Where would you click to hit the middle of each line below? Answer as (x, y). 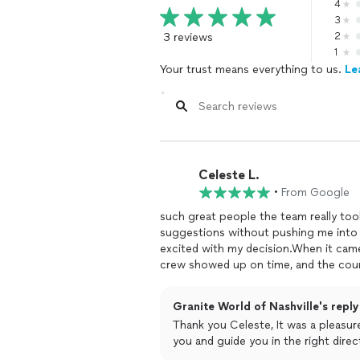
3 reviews (188, 37)
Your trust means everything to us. (252, 70)
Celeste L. (229, 174)
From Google (315, 192)
